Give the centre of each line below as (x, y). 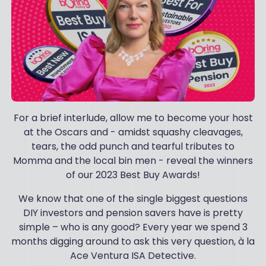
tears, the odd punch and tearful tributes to (133, 147)
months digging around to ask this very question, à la (133, 242)
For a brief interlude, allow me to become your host (133, 118)
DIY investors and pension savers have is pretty (133, 213)
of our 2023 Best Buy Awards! (133, 175)
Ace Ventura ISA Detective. (133, 256)
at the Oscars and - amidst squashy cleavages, (133, 132)
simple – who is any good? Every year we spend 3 (133, 227)
